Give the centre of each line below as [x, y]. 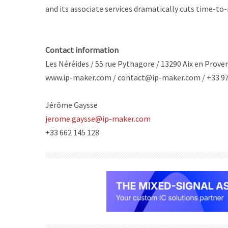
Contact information [82, 50]
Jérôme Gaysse [72, 105]
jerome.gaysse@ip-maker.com [98, 119]
